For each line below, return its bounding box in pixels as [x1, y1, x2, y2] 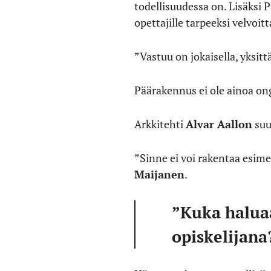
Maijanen [134, 167, 184, 181]
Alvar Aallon [186, 117, 252, 131]
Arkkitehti [134, 117, 186, 131]
